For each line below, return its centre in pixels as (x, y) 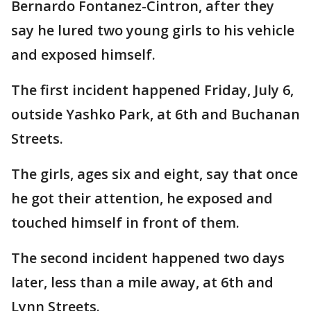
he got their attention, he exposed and (142, 198)
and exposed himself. (83, 54)
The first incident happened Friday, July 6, (152, 90)
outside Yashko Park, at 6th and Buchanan (155, 114)
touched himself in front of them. (125, 222)
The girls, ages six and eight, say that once (154, 174)
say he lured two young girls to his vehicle (153, 30)
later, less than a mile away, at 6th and (142, 282)
